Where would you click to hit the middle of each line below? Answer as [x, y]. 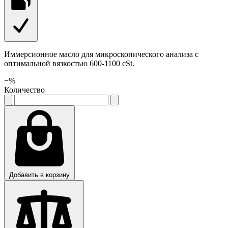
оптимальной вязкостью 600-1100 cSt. [69, 63]
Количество [24, 90]
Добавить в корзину [39, 175]
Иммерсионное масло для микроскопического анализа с [101, 54]
